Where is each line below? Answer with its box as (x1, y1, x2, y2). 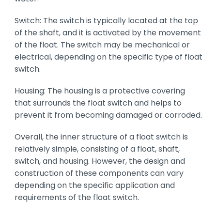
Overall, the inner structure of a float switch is (14, 131, 188, 143)
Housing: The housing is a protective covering (14, 85, 185, 97)
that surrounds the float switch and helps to (14, 97, 182, 109)
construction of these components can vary (14, 168, 184, 179)
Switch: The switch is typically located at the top (14, 15, 198, 27)
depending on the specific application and (14, 180, 175, 191)
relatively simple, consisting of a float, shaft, (14, 143, 180, 155)
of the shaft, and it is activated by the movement (14, 27, 201, 39)
